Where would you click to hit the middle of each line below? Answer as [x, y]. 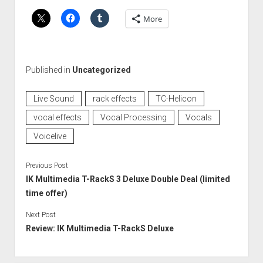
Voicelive [50, 136]
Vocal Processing [133, 117]
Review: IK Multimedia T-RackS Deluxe [100, 228]
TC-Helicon [176, 98]
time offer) [46, 193]
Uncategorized [101, 70]
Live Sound [53, 98]
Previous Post [47, 165]
